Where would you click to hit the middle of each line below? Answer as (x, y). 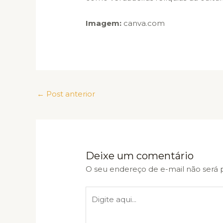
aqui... (96, 207)
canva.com (143, 23)
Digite (97, 193)
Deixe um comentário (140, 156)
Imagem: (104, 23)
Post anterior (70, 94)
